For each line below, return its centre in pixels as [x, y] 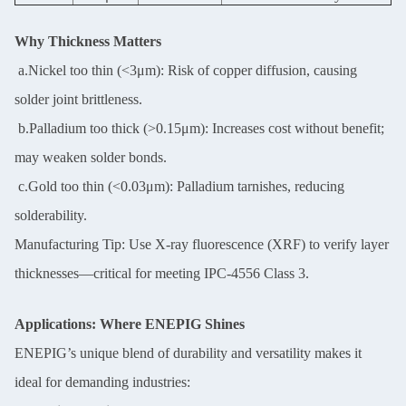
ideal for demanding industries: [102, 382]
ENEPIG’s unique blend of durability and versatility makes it [188, 353]
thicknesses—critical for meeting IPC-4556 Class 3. [162, 273]
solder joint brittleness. [78, 99]
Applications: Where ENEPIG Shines [130, 324]
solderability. [51, 215]
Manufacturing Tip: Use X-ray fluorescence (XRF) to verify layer [202, 244]
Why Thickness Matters [88, 41]
